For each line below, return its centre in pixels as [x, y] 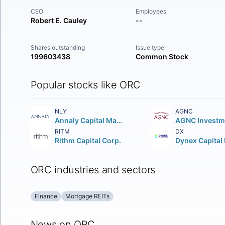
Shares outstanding [58, 47]
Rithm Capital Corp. [88, 140]
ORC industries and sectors [93, 170]
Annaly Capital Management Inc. [119, 120]
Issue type [150, 47]
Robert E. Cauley [59, 20]
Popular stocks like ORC [86, 85]
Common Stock [162, 57]
